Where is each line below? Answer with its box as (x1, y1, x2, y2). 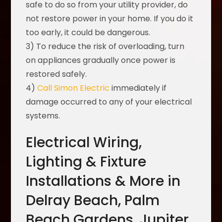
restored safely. (26, 68, 87, 80)
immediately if (110, 82, 167, 94)
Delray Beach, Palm (26, 191, 160, 211)
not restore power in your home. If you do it (26, 13, 194, 25)
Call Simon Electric (37, 82, 110, 94)
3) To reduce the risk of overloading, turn (26, 41, 185, 53)
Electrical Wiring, (26, 133, 142, 153)
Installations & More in (26, 171, 181, 191)
